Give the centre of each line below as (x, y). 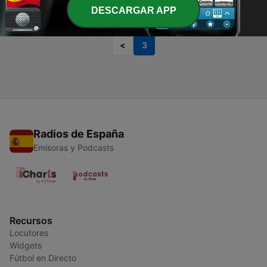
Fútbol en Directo (43, 258)
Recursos (31, 221)
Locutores (29, 233)
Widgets (26, 245)
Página (121, 28)
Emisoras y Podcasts (74, 148)
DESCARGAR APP (133, 11)
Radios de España (79, 134)
